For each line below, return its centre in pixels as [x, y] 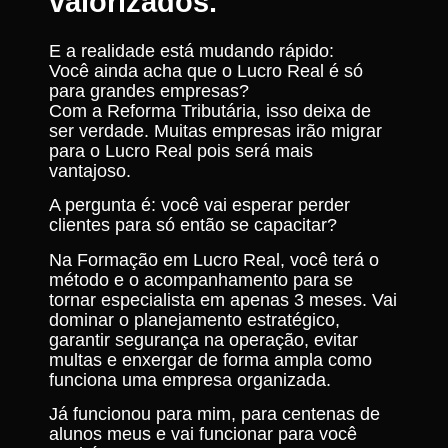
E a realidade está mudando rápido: [191, 51]
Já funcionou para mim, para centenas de [214, 414]
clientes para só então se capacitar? [193, 225]
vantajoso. [90, 171]
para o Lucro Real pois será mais [181, 151]
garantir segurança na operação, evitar [203, 339]
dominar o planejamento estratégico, [194, 319]
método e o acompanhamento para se [201, 279]
